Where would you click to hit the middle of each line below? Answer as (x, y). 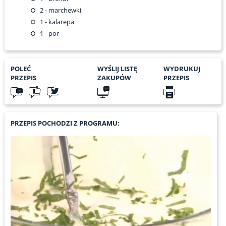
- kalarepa (59, 22)
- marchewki (62, 10)
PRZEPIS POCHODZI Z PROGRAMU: (65, 123)
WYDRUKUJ (182, 69)
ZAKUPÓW (114, 78)
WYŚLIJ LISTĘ (117, 69)
